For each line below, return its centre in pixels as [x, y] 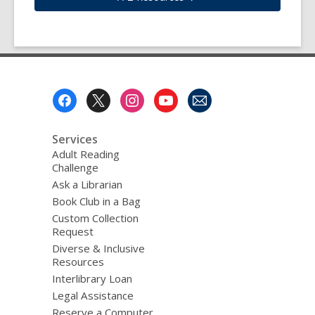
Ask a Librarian [87, 184]
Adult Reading [85, 154]
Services [75, 139]
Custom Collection [95, 218]
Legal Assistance [92, 295]
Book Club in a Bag [96, 201]
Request [72, 231]
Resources [78, 261]
